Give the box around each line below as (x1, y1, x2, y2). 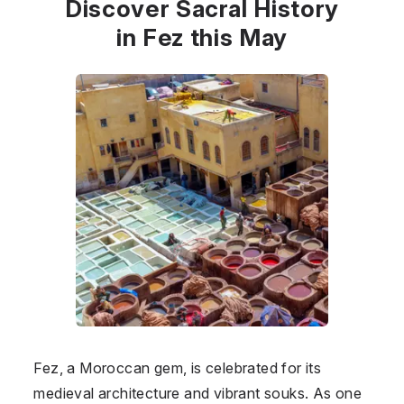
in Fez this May (116, 23, 288, 51)
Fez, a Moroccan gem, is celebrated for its (33, 358, 322, 377)
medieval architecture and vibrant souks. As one (33, 383, 363, 402)
